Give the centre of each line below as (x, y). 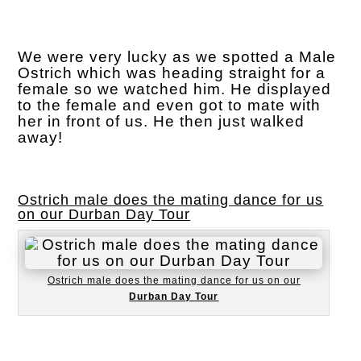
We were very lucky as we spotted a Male (177, 56)
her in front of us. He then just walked (162, 121)
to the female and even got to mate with (170, 105)
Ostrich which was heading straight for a (172, 73)
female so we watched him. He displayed (175, 89)
